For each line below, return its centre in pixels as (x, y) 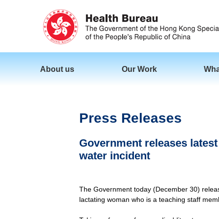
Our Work (139, 69)
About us (57, 69)
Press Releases (131, 118)
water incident (115, 156)
